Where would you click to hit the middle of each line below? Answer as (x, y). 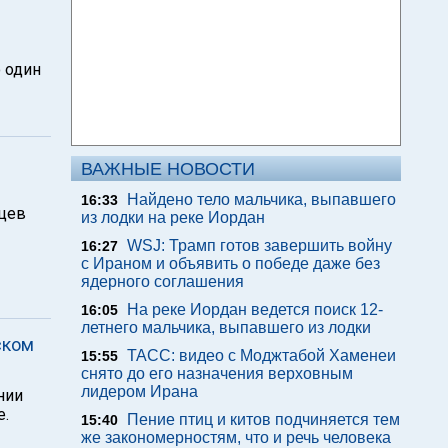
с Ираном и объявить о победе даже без (230, 263)
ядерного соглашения (162, 281)
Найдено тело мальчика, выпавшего (261, 199)
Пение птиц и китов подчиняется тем (263, 419)
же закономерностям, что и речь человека (236, 437)
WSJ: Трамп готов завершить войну (259, 245)
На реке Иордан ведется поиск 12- (255, 309)
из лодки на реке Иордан (173, 217)
